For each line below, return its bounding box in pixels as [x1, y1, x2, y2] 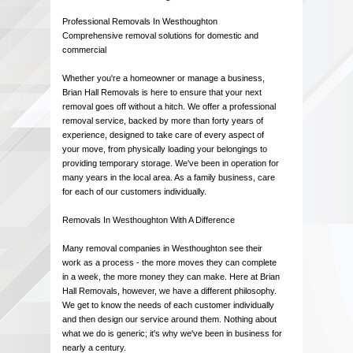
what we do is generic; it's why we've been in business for [62, 329, 282, 339]
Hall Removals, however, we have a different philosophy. [62, 286, 277, 296]
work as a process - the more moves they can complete [62, 258, 277, 268]
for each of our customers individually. [62, 187, 206, 197]
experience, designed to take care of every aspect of [62, 130, 264, 140]
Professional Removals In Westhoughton [62, 17, 217, 27]
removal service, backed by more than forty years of [62, 116, 263, 126]
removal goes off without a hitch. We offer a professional [62, 102, 276, 112]
